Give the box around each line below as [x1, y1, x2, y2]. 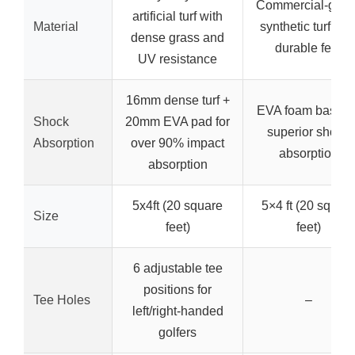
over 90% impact [131, 136, 224, 150]
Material [33, 20, 78, 33]
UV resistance [138, 52, 217, 66]
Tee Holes [33, 293, 90, 307]
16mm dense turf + [125, 94, 230, 107]
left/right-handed [132, 304, 223, 318]
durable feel [275, 41, 342, 55]
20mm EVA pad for [125, 115, 230, 128]
